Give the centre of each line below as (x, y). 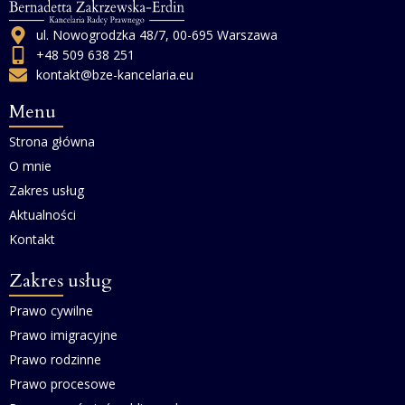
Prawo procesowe (62, 384)
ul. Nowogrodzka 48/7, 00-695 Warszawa (157, 35)
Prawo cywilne (51, 311)
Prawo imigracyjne (63, 335)
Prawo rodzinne (55, 360)
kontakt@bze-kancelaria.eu (115, 75)
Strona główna (52, 142)
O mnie (30, 166)
